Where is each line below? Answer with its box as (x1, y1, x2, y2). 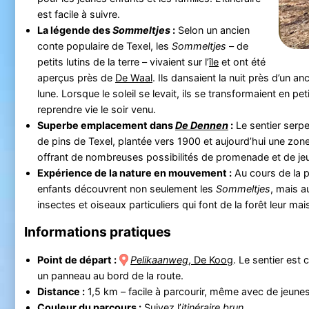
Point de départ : (37, 253, 117, 266)
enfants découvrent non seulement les (37, 182, 216, 195)
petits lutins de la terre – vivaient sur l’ (37, 55, 209, 68)
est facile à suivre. (37, 8, 120, 20)
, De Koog (188, 253, 234, 266)
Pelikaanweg (130, 253, 189, 266)
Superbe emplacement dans (37, 119, 175, 131)
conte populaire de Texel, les (37, 39, 172, 52)
